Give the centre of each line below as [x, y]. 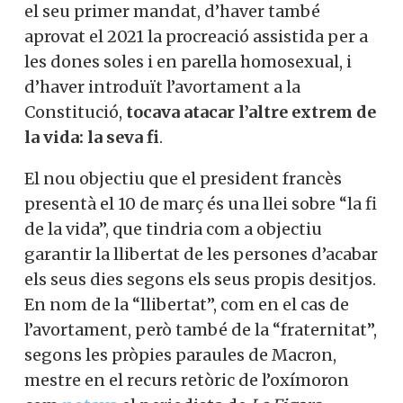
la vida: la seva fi [92, 137]
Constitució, [75, 112]
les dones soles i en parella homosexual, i [188, 61]
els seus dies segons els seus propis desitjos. [200, 279]
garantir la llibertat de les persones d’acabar [201, 254]
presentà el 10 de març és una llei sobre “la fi [201, 203]
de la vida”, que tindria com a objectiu [173, 228]
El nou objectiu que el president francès [183, 178]
